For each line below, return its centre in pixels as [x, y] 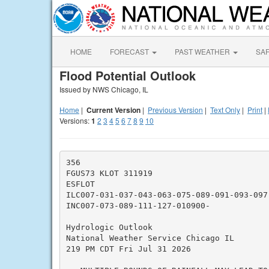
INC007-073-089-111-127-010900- [138, 205]
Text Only [225, 110]
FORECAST [130, 51]
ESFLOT [80, 184]
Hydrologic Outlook [109, 227]
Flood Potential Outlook [128, 75]
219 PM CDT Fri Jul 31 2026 [128, 249]
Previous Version [175, 110]
